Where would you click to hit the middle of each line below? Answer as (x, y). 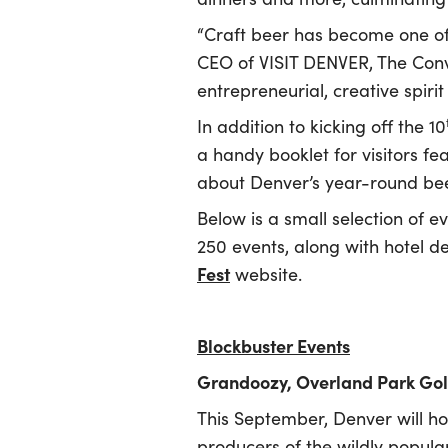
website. (266, 274)
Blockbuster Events (273, 345)
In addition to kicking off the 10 (321, 126)
